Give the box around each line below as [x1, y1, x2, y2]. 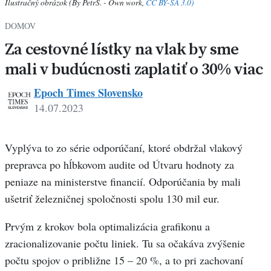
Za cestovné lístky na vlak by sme [5, 38, 239, 60]
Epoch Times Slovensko [34, 85, 143, 101]
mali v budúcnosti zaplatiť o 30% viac [5, 57, 263, 80]
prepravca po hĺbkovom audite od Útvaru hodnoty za [5, 157, 234, 172]
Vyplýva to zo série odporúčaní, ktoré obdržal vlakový [5, 140, 243, 155]
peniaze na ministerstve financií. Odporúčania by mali [5, 174, 241, 189]
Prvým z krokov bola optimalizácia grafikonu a [5, 219, 210, 234]
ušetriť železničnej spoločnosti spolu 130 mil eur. [5, 191, 220, 206]
